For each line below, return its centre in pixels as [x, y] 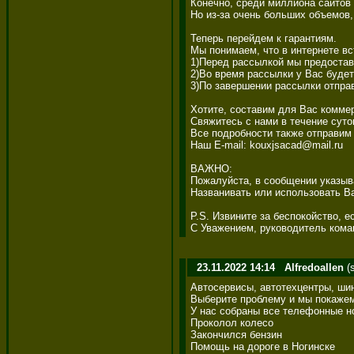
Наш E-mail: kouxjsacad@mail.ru [268, 145]
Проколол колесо [233, 322]
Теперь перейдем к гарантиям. [265, 38]
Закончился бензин [238, 334]
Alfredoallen [314, 267]
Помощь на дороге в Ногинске [264, 346]
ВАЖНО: [213, 168]
